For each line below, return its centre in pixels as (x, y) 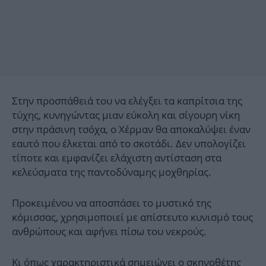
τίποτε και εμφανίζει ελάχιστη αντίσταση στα (117, 158)
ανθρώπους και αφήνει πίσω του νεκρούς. (109, 232)
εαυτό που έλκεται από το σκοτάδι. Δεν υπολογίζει (129, 144)
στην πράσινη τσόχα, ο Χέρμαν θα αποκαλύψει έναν (131, 129)
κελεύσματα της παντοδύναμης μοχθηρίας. (112, 172)
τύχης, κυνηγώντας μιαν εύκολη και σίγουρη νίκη (126, 115)
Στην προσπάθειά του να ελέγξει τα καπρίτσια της (127, 101)
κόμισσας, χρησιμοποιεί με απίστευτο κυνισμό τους (132, 217)
